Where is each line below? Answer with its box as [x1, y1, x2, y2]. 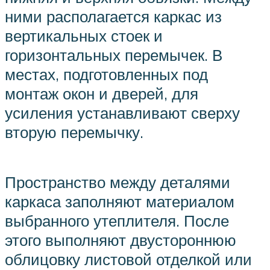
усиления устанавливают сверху [5, 102, 240, 122]
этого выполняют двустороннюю [5, 230, 236, 250]
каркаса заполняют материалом [5, 191, 234, 211]
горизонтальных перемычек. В [5, 45, 222, 64]
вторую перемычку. [5, 122, 143, 142]
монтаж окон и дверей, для [5, 83, 198, 103]
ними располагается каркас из [5, 6, 222, 26]
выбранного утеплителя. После [5, 210, 229, 230]
